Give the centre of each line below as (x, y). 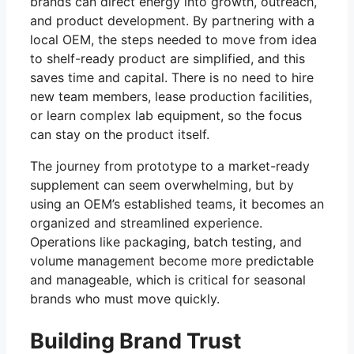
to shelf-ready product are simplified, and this (168, 58)
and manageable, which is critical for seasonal (168, 279)
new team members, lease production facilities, (171, 96)
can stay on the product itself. (120, 134)
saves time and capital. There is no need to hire (172, 77)
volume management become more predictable (172, 260)
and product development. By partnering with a (172, 20)
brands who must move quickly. (125, 298)
